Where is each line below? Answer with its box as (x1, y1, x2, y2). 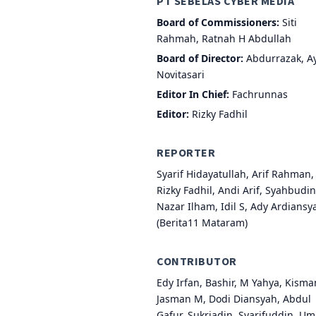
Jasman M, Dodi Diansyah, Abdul (157, 291, 311, 305)
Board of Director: (157, 51, 243, 65)
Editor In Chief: (157, 87, 229, 101)
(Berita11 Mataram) (157, 215, 248, 229)
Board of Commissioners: (157, 15, 279, 29)
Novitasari (157, 67, 205, 81)
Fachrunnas (229, 87, 288, 101)
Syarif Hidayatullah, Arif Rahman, (157, 166, 314, 181)
